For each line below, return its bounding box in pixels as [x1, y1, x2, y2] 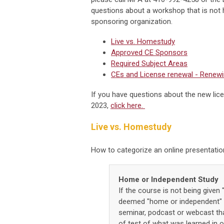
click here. [110, 101, 145, 110]
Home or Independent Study [118, 175, 218, 184]
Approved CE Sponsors [111, 48, 187, 57]
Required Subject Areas [111, 59, 187, 68]
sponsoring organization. [91, 17, 172, 26]
